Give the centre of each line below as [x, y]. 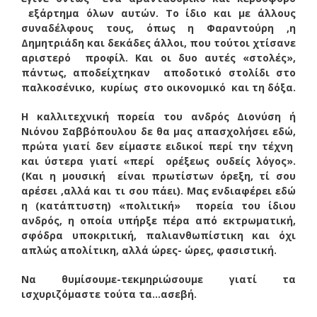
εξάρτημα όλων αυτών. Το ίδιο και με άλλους [158, 13]
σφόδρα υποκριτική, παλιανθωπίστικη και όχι [158, 235]
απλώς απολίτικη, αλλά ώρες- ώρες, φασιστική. [149, 250]
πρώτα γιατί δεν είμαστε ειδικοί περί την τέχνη [158, 146]
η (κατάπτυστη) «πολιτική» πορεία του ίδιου [158, 205]
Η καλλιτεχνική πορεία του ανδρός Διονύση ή [158, 116]
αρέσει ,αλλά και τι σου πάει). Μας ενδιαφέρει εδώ [158, 190]
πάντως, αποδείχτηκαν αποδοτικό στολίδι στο [158, 72]
